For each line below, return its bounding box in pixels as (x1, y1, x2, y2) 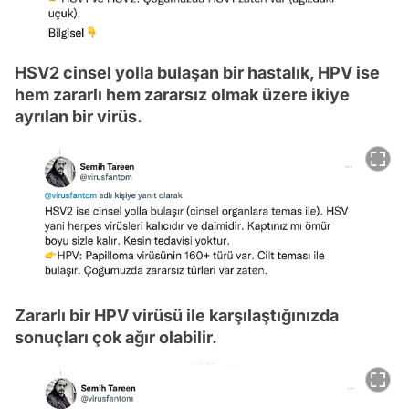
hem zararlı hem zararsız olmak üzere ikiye (15, 84, 350, 104)
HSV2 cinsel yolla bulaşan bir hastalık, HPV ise (15, 62, 380, 82)
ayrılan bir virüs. (15, 106, 142, 126)
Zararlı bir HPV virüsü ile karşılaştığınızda (15, 305, 339, 325)
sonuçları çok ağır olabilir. (15, 327, 217, 347)
